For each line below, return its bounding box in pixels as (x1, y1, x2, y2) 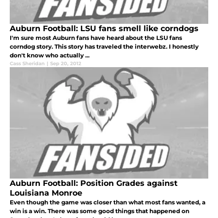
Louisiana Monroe (10, 188, 82, 198)
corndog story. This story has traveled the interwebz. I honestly (10, 42, 199, 50)
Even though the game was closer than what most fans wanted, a (10, 198, 205, 206)
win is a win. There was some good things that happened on (10, 207, 189, 215)
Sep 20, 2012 (50, 60, 81, 67)
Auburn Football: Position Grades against (10, 178, 178, 188)
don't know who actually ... (10, 51, 90, 59)
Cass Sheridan (10, 60, 45, 67)
